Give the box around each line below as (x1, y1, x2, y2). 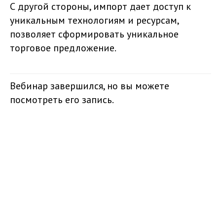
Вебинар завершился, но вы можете (10, 79, 169, 92)
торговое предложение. (10, 41, 116, 54)
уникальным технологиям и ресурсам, (10, 14, 179, 27)
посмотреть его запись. (10, 93, 114, 106)
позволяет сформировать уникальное (10, 28, 179, 40)
